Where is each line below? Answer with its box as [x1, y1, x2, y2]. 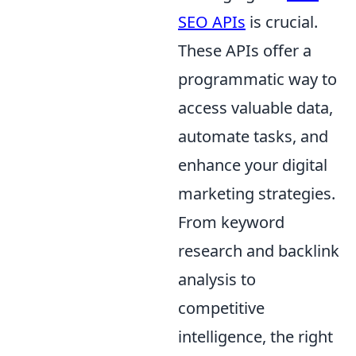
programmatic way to [178, 68, 337, 91]
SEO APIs [178, 11, 246, 33]
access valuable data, [178, 97, 333, 119]
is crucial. [246, 11, 318, 33]
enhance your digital [178, 154, 327, 176]
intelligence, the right [178, 326, 333, 348]
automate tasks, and [178, 126, 328, 148]
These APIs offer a [178, 40, 311, 62]
